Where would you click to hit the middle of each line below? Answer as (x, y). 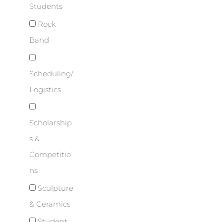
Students (46, 7)
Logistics (45, 89)
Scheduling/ (51, 74)
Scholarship (51, 123)
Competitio (50, 155)
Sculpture (55, 188)
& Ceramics (50, 204)
